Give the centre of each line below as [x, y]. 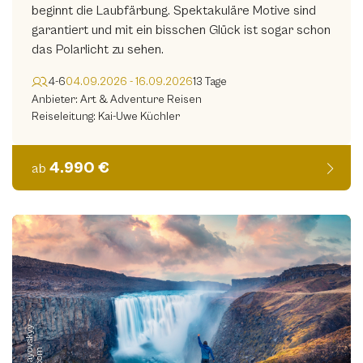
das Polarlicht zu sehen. [98, 50]
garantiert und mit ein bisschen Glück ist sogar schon [181, 30]
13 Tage [210, 81]
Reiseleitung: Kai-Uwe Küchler [106, 117]
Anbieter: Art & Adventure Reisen [117, 100]
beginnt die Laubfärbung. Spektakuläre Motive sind [174, 11]
